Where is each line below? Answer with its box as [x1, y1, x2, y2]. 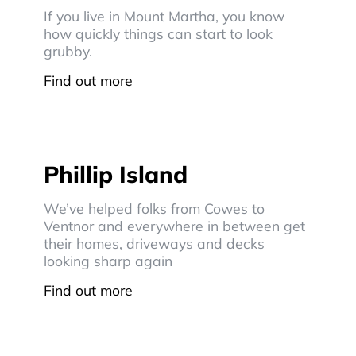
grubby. [44, 42, 92, 60]
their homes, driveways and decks [44, 234, 265, 252]
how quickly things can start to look [44, 25, 273, 42]
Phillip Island [44, 160, 188, 188]
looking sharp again [44, 252, 172, 269]
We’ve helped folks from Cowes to [44, 199, 265, 217]
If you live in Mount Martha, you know [44, 7, 284, 25]
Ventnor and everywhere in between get [44, 217, 305, 234]
